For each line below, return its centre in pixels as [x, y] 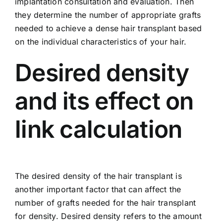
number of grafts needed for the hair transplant [106, 202]
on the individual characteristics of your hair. [101, 41]
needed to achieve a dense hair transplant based [109, 28]
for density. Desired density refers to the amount [108, 216]
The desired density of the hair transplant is [98, 176]
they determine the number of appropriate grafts [108, 15]
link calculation [99, 129]
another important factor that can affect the [98, 189]
